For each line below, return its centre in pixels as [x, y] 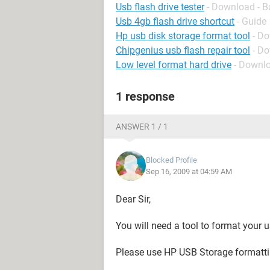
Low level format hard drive [174, 65]
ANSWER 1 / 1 [142, 127]
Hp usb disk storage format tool [183, 36]
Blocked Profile [171, 160]
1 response [145, 96]
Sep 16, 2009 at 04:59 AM [189, 171]
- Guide [252, 21]
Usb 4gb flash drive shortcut [175, 21]
